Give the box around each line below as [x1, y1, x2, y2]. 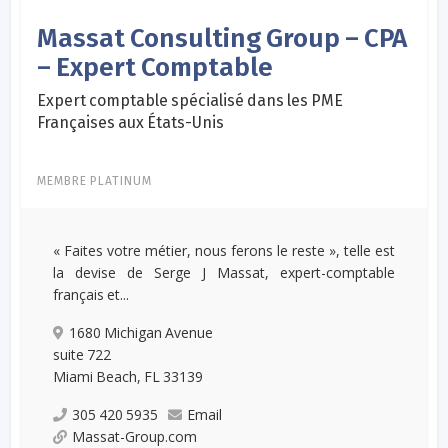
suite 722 [53, 344, 112, 364]
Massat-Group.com [72, 426, 198, 446]
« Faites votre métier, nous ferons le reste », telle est [53, 240, 395, 260]
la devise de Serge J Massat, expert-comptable [53, 262, 395, 282]
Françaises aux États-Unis [37, 112, 225, 132]
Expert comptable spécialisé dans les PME [37, 90, 344, 110]
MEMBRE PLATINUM [37, 173, 153, 188]
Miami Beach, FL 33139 [53, 366, 204, 386]
